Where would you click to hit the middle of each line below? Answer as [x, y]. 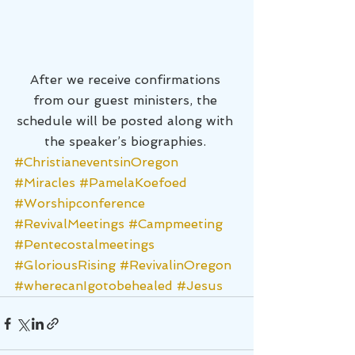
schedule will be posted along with [127, 121]
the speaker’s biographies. [127, 141]
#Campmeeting [176, 224]
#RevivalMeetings [69, 224]
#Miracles [45, 183]
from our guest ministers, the [127, 100]
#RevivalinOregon [176, 265]
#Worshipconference [80, 203]
